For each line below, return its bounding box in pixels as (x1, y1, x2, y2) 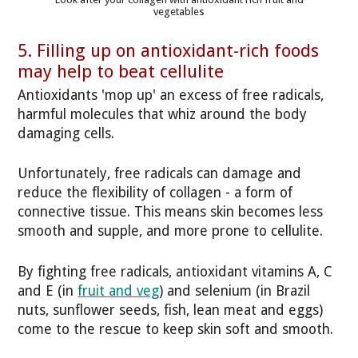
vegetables (153, 5, 205, 18)
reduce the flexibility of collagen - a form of (18, 185, 293, 201)
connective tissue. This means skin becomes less (18, 204, 324, 221)
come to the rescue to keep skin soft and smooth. (18, 320, 334, 337)
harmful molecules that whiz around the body (18, 105, 308, 122)
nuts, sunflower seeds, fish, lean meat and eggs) (18, 301, 324, 318)
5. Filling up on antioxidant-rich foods (18, 40, 320, 62)
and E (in (18, 282, 78, 299)
